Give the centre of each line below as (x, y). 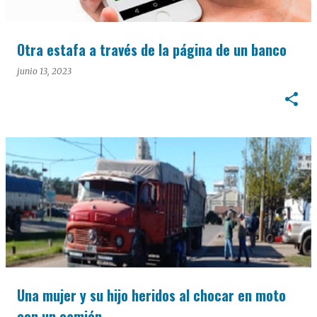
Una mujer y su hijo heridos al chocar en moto (151, 295)
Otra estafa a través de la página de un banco (152, 50)
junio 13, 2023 (44, 71)
